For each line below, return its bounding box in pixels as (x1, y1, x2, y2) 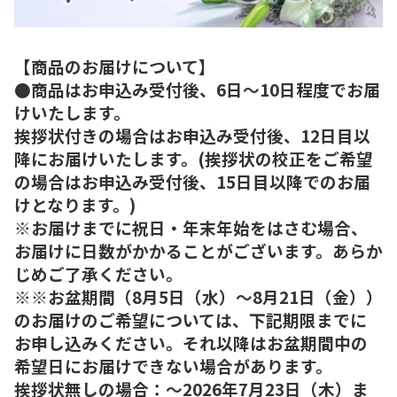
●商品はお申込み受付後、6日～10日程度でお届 (14, 76, 380, 101)
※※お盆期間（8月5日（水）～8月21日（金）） (14, 284, 383, 308)
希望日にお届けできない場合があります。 (14, 353, 332, 378)
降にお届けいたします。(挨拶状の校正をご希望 (14, 145, 373, 170)
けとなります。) (14, 191, 136, 216)
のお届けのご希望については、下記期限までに (14, 307, 367, 331)
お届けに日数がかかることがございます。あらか (14, 237, 383, 262)
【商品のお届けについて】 (14, 53, 215, 78)
